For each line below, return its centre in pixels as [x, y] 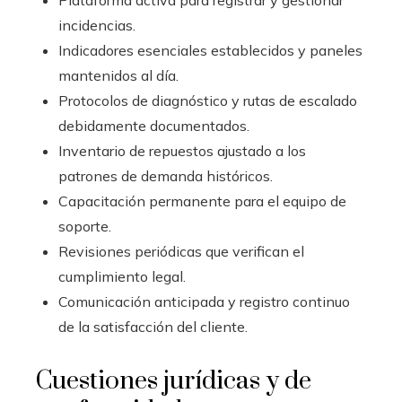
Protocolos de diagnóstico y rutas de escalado [208, 100]
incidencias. [97, 25]
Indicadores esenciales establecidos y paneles [210, 50]
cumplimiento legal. [122, 276]
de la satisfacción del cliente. [153, 327]
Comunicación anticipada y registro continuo [204, 301]
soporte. [85, 226]
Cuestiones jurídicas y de [174, 381]
